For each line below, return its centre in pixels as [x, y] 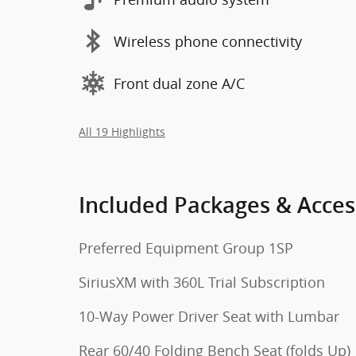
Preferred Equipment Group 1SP [186, 248]
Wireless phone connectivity [208, 41]
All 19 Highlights [122, 132]
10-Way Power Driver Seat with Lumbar [209, 316]
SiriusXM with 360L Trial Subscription [202, 282]
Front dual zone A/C [179, 83]
